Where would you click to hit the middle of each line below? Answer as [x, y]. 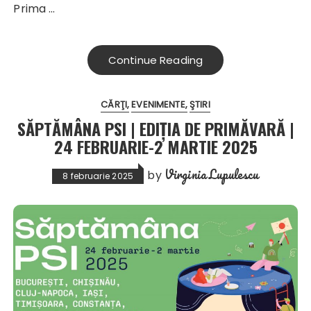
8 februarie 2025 [98, 176]
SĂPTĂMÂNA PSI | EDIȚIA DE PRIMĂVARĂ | [155, 129]
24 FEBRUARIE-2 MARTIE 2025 [155, 147]
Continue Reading [155, 60]
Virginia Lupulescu [211, 175]
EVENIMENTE [158, 105]
